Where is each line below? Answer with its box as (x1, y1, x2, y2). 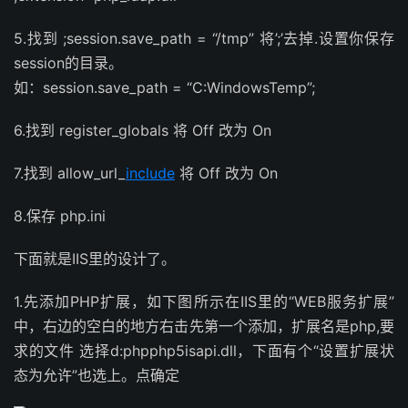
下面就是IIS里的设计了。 (14, 250, 176, 268)
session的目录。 (14, 54, 123, 72)
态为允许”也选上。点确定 (14, 366, 179, 384)
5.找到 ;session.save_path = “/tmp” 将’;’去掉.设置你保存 (14, 29, 394, 47)
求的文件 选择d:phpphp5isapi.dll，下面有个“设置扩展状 (14, 342, 394, 360)
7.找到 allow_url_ (14, 164, 126, 182)
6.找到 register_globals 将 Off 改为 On (14, 121, 271, 139)
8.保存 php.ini (14, 207, 106, 225)
